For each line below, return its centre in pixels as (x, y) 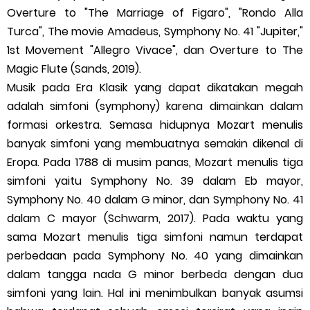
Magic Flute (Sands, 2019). (74, 69)
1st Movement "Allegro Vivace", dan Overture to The (155, 51)
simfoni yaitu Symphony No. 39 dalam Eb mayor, (155, 181)
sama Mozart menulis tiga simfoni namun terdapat (155, 237)
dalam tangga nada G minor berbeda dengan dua (155, 275)
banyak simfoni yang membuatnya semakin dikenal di (155, 144)
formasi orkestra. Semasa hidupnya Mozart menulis (155, 125)
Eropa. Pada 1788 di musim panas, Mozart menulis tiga (155, 163)
